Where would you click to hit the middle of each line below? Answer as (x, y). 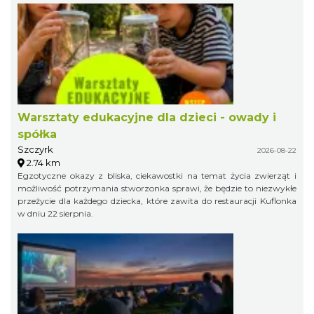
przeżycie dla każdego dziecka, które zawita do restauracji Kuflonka (157, 200)
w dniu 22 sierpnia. (55, 213)
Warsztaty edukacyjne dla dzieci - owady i (147, 117)
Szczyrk (35, 149)
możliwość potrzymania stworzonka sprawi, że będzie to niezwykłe (157, 188)
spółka (37, 134)
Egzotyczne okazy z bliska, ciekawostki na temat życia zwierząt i (157, 175)
